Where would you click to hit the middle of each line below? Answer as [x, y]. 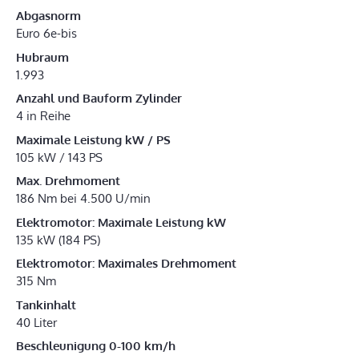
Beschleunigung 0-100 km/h [96, 346]
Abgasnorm [48, 16]
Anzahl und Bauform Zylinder [99, 99]
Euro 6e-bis [46, 34]
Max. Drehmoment [68, 181]
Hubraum [42, 57]
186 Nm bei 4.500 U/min [83, 199]
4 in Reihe [43, 116]
